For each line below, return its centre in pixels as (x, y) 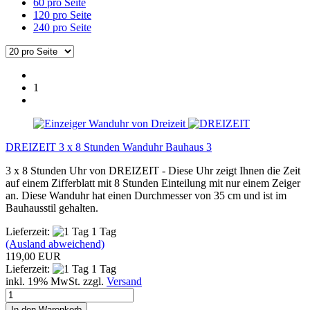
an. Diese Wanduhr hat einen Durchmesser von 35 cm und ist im (146, 195)
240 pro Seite (62, 27)
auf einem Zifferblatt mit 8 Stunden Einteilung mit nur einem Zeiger (153, 183)
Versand (124, 281)
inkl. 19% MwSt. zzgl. (56, 281)
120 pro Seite (62, 15)
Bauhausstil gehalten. (52, 208)
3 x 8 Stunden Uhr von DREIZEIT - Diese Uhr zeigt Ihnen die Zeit (153, 170)
